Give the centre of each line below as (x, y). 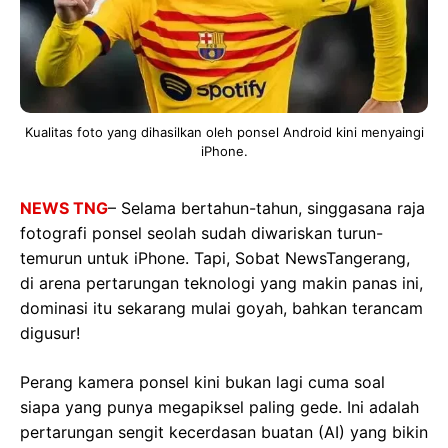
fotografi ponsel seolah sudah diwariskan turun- (201, 233)
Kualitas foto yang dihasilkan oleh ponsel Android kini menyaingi (224, 132)
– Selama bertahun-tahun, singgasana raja (266, 208)
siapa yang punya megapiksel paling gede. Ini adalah (219, 407)
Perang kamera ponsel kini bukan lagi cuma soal (202, 382)
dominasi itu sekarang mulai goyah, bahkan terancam (221, 308)
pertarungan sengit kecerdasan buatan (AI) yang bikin (224, 432)
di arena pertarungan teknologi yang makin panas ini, (221, 283)
